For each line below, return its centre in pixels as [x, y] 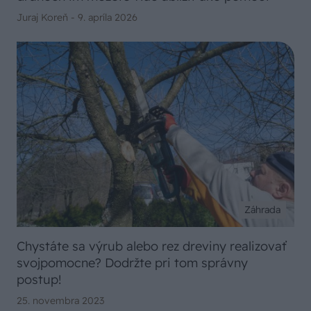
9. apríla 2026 [108, 18]
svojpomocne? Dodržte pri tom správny [132, 262]
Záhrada [262, 209]
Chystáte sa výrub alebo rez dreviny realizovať [152, 246]
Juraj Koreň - [47, 18]
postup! [39, 279]
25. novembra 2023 [60, 300]
